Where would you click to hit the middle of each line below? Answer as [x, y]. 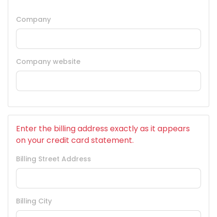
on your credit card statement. [75, 140]
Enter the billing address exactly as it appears [103, 129]
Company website [48, 62]
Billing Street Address [54, 159]
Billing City [34, 201]
